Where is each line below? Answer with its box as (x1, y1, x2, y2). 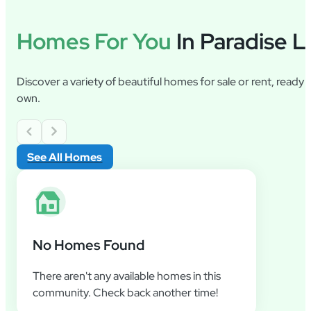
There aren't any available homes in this (32, 268, 221, 284)
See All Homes (27, 149, 103, 165)
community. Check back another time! (32, 285, 218, 301)
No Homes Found (32, 235, 144, 255)
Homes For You (16, 27, 171, 57)
